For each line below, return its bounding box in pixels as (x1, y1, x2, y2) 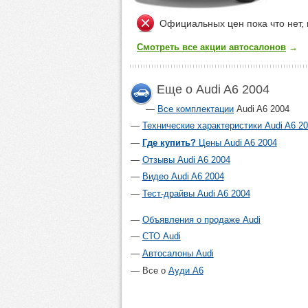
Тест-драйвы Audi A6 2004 (142, 188, 250, 199)
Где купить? (142, 137, 196, 148)
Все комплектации (157, 103, 234, 114)
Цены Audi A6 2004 (195, 137, 277, 148)
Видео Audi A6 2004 (142, 171, 224, 182)
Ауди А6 (168, 265, 203, 276)
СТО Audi (142, 231, 181, 242)
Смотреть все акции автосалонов (137, 41, 286, 52)
